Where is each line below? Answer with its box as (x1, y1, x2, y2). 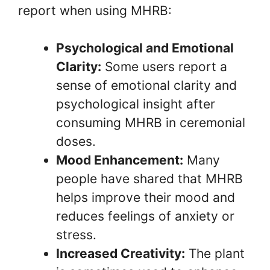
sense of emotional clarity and (56, 78, 237, 93)
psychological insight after (56, 96, 215, 111)
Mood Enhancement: (56, 152, 183, 168)
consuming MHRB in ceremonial (56, 115, 245, 130)
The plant (185, 246, 245, 261)
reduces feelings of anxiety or (56, 209, 234, 224)
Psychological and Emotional (56, 40, 234, 55)
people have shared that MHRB (56, 171, 243, 186)
